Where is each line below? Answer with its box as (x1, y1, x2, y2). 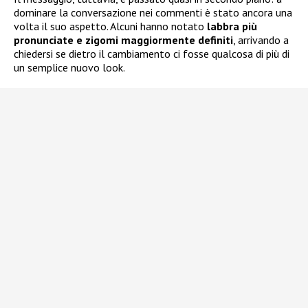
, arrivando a (233, 33, 289, 47)
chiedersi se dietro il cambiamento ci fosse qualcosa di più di (14, 47, 289, 61)
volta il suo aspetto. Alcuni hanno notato (14, 19, 207, 34)
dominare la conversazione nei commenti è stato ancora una (14, 5, 292, 20)
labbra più (207, 19, 257, 34)
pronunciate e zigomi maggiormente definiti (14, 33, 233, 47)
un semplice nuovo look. (14, 60, 125, 75)
